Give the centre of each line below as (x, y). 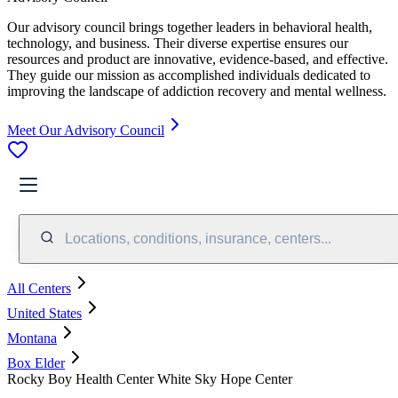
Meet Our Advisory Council (86, 130)
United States (44, 313)
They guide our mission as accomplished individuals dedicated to (189, 75)
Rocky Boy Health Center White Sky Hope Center (150, 378)
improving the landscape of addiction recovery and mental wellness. (197, 91)
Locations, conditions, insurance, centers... (198, 238)
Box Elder (36, 362)
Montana (32, 338)
